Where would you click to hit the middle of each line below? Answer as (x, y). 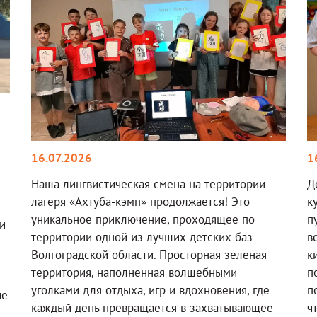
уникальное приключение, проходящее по (143, 219)
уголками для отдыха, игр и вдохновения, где (150, 290)
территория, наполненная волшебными (134, 272)
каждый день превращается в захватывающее (152, 307)
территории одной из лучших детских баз (142, 237)
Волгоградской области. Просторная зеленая (149, 254)
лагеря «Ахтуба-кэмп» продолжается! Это (140, 201)
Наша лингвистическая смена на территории (148, 184)
